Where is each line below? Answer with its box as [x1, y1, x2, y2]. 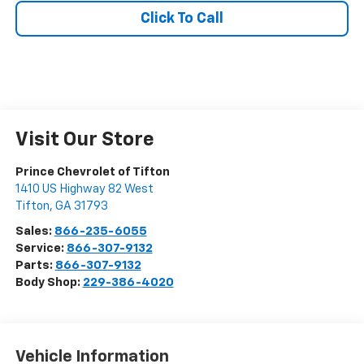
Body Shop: [15, 276, 83, 289]
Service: [15, 242, 67, 255]
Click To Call [141, 11, 223, 27]
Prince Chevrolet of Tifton [15, 166, 170, 179]
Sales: [15, 225, 54, 238]
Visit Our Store [15, 130, 154, 150]
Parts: [15, 259, 55, 272]
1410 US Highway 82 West [15, 183, 154, 196]
